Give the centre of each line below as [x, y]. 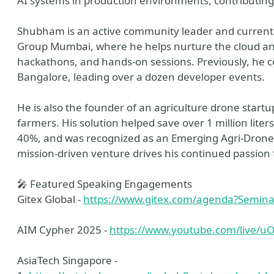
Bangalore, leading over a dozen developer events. [141, 77]
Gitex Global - [50, 199]
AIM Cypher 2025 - [63, 230]
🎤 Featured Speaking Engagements [105, 184]
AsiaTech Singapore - [67, 260]
